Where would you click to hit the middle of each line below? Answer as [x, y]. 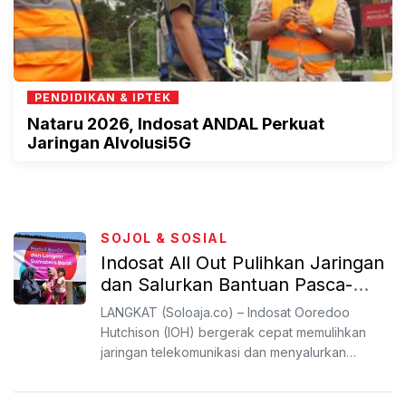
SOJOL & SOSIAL [164, 238]
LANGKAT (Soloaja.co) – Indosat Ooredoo [225, 312]
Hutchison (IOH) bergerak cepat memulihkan [233, 332]
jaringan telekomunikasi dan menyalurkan [223, 352]
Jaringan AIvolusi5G [109, 143]
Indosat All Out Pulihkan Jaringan [242, 263]
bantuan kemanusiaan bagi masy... [201, 372]
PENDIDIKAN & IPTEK [103, 97]
